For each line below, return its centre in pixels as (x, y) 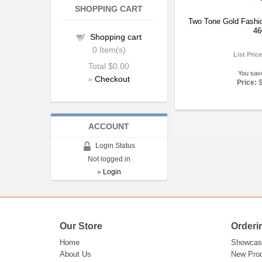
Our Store (81, 226)
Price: (247, 82)
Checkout (113, 79)
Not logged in (109, 159)
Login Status (114, 146)
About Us (75, 254)
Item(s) (111, 50)
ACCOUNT (109, 126)
